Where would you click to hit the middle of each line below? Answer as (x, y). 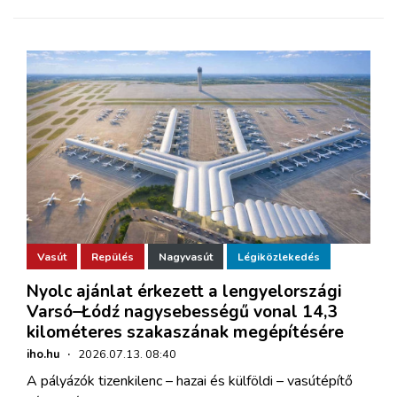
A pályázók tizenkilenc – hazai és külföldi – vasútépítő (190, 381)
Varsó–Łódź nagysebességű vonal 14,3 (182, 312)
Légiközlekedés (279, 257)
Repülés (113, 257)
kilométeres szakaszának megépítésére (185, 333)
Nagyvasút (186, 257)
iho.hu (43, 355)
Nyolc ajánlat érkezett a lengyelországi (184, 292)
